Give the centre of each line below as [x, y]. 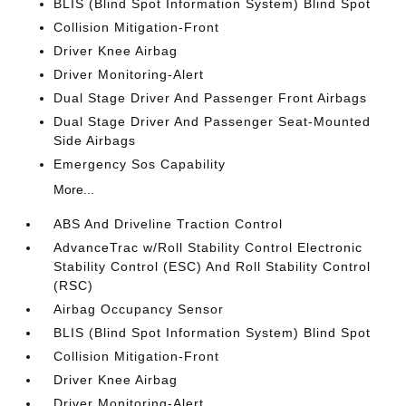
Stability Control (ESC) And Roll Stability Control [213, 266]
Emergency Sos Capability [140, 164]
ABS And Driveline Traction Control [169, 223]
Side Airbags [95, 140]
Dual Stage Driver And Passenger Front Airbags [211, 97]
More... [74, 189]
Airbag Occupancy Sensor [139, 309]
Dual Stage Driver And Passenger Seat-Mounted [213, 121]
